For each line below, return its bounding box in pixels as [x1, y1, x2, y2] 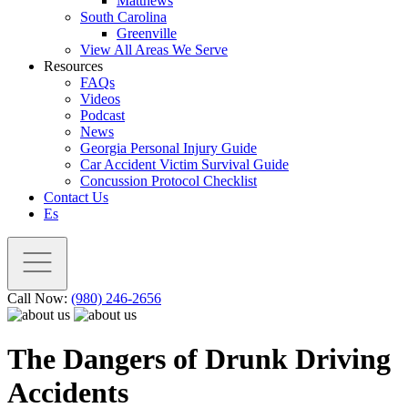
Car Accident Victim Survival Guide [80, 157, 289, 172]
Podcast [80, 107, 125, 123]
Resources [44, 58, 103, 74]
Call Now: [7, 291, 71, 306]
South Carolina [80, 9, 167, 25]
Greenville [117, 25, 177, 41]
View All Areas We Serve [80, 42, 228, 57]
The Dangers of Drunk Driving [7, 342, 391, 376]
